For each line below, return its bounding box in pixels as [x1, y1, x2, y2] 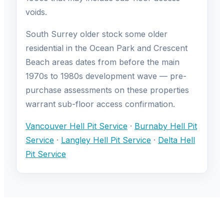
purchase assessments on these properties [25, 85, 189, 95]
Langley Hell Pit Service [61, 135, 151, 145]
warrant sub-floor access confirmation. [25, 99, 175, 109]
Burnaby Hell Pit [134, 121, 197, 131]
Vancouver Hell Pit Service [25, 121, 127, 131]
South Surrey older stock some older [25, 29, 167, 39]
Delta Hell [158, 135, 195, 145]
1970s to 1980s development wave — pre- [25, 71, 186, 81]
